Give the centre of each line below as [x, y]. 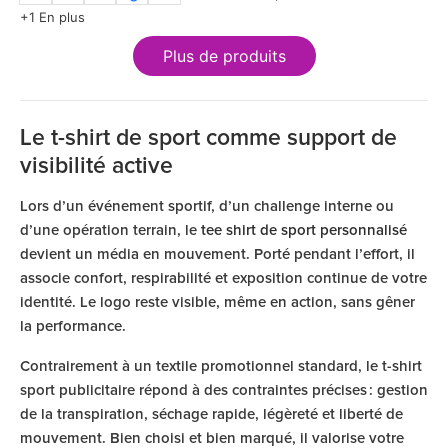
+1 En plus [52, 17]
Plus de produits [224, 56]
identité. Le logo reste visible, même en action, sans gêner [217, 302]
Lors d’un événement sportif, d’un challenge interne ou [207, 206]
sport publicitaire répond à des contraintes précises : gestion [224, 390]
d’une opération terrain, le [110, 230]
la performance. [73, 326]
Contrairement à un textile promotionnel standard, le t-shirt [221, 366]
